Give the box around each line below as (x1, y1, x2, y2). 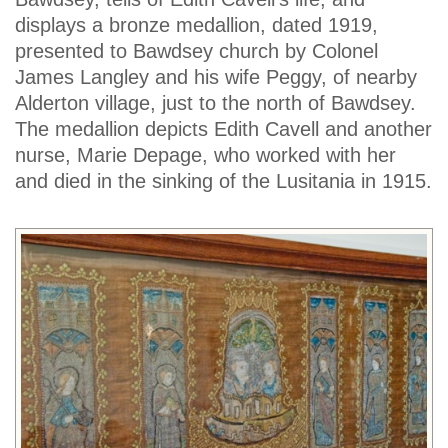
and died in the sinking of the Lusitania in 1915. (15, 170, 432, 193)
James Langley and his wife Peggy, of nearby (15, 66, 417, 89)
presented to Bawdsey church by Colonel (15, 40, 378, 63)
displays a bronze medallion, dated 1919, (15, 14, 378, 37)
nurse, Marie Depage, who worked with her (15, 144, 396, 167)
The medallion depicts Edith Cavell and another (15, 118, 432, 141)
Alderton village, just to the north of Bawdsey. (15, 92, 416, 115)
